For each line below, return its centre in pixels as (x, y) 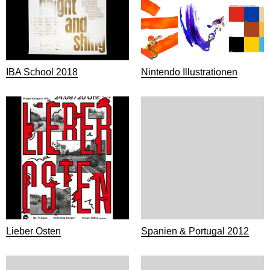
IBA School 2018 (42, 72)
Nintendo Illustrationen (189, 72)
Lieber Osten (33, 231)
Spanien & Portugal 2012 (195, 231)
